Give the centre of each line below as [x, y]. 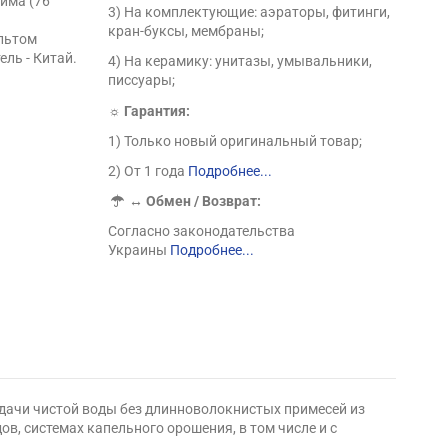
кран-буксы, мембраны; [186, 31]
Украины [139, 250]
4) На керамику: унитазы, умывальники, [240, 61]
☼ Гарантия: [149, 110]
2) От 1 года [148, 170]
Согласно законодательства [202, 231]
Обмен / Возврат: [204, 201]
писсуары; [142, 80]
